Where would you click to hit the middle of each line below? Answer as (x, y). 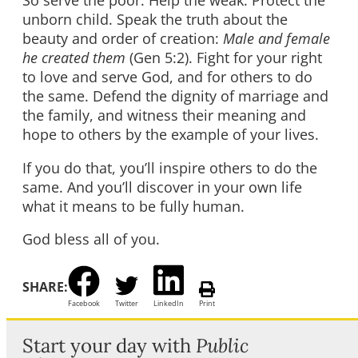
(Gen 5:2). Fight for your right (224, 58)
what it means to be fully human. (133, 206)
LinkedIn (169, 304)
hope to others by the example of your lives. (171, 135)
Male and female (276, 39)
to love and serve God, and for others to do (167, 77)
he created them (74, 58)
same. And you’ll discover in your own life (162, 187)
